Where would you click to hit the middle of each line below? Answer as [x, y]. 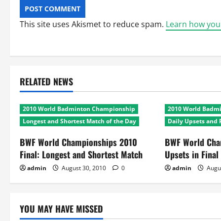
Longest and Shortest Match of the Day [79, 121]
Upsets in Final [192, 154]
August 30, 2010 [84, 168]
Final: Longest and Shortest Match [81, 154]
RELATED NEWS [46, 81]
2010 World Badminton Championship [79, 109]
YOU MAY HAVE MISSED [61, 209]
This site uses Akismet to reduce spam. [93, 24]
